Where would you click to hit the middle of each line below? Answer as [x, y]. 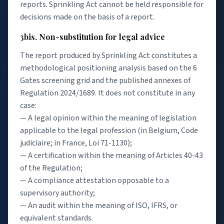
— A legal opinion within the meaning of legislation [108, 118]
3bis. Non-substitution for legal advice [92, 36]
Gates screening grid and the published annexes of [105, 80]
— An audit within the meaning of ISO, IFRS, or [99, 205]
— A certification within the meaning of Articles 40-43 [111, 155]
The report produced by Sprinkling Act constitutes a [108, 55]
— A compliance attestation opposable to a [94, 180]
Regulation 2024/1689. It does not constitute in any [107, 93]
